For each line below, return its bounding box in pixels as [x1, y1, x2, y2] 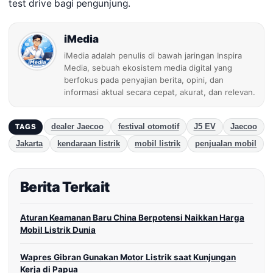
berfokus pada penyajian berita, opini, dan [64, 75, 224, 85]
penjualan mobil [195, 140, 257, 149]
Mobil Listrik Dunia [20, 225, 96, 235]
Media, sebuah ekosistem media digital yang [64, 63, 232, 73]
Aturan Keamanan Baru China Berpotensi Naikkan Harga [20, 213, 244, 223]
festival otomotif [118, 122, 179, 132]
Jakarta [16, 140, 43, 149]
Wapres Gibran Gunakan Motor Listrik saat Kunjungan [20, 252, 236, 263]
